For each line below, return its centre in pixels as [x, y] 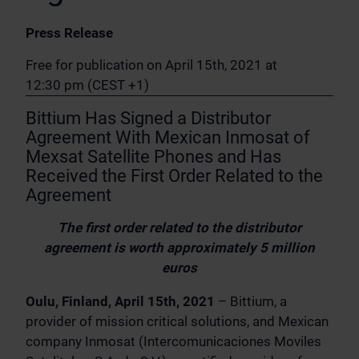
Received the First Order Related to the [174, 175]
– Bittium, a [251, 301]
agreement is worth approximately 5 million [179, 248]
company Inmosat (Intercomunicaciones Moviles [173, 341]
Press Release [69, 33]
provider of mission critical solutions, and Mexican [177, 321]
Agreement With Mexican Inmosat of [168, 137]
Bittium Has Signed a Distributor [148, 118]
